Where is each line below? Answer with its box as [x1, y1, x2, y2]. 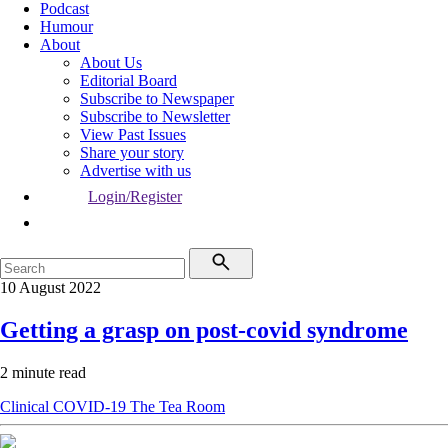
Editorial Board [80, 72, 177, 89]
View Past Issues [80, 126, 186, 143]
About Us [80, 54, 142, 71]
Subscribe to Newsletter [80, 108, 230, 125]
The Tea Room [130, 397, 225, 415]
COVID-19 [53, 397, 130, 415]
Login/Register [88, 188, 182, 205]
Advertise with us [80, 162, 191, 179]
